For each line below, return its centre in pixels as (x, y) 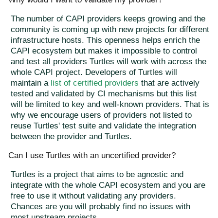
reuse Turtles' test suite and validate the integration (103, 126)
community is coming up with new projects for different (110, 29)
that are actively (169, 83)
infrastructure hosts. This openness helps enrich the (105, 40)
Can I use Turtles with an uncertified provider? (92, 155)
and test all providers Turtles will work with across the (109, 61)
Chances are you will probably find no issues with (100, 206)
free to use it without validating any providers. (93, 196)
